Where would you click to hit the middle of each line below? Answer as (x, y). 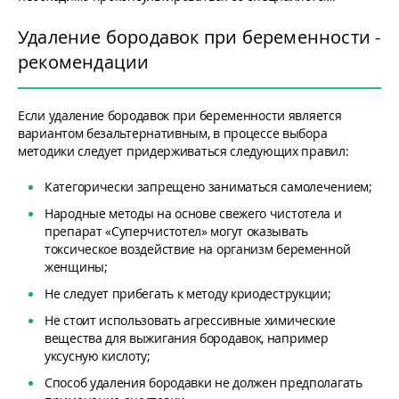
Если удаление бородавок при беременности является (180, 115)
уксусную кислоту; (98, 356)
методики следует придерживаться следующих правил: (183, 151)
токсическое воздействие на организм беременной (198, 249)
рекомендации (84, 62)
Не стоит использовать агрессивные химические (190, 320)
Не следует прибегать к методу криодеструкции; (188, 293)
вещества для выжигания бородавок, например (187, 338)
